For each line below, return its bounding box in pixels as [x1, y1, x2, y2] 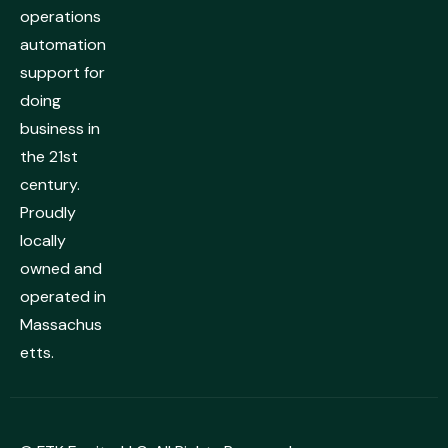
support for [20, 62, 105, 84]
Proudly [20, 202, 76, 224]
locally [20, 230, 66, 252]
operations [20, 6, 101, 28]
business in [20, 118, 100, 140]
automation [20, 34, 106, 56]
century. [20, 174, 80, 196]
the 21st [20, 146, 78, 168]
